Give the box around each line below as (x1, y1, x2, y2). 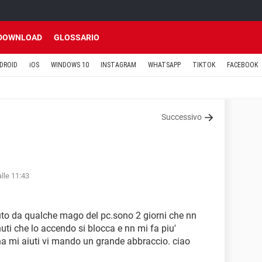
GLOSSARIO (54, 33, 99, 42)
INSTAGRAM (101, 61, 136, 69)
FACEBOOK (227, 61, 258, 69)
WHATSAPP (148, 61, 181, 69)
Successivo (161, 112, 202, 122)
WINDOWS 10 (51, 61, 89, 69)
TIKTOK (192, 61, 215, 69)
